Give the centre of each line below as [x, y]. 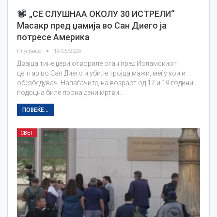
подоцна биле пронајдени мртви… [70, 92]
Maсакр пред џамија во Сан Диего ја [92, 25]
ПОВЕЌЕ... [35, 110]
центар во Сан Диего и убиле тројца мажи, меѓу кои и [101, 73]
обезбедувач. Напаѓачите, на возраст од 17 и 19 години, [106, 83]
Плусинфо [30, 51]
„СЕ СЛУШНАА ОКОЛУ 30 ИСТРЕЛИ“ [101, 14]
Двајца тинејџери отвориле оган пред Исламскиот [97, 63]
